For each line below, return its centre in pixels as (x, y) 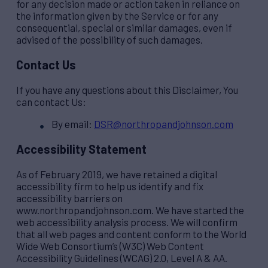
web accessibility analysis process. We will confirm (127, 222)
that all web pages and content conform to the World (131, 234)
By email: (73, 124)
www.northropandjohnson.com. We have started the (130, 210)
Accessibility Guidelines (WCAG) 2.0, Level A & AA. (122, 258)
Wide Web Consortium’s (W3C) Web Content (110, 246)
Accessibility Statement (81, 149)
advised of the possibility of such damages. (109, 40)
